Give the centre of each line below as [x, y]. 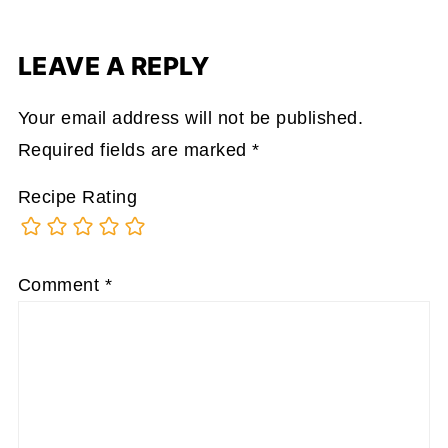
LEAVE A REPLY [113, 66]
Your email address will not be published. [190, 118]
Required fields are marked [135, 150]
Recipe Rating [77, 197]
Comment [61, 285]
